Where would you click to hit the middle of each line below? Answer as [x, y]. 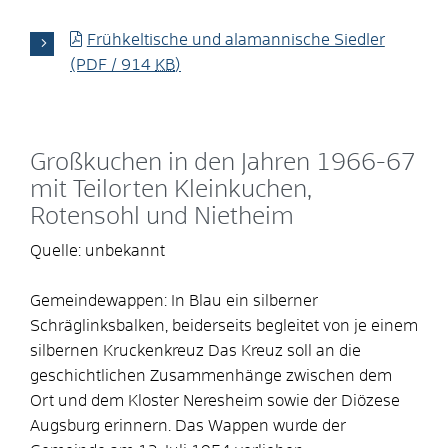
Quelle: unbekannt [97, 250]
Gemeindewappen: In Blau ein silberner [174, 300]
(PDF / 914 [112, 64]
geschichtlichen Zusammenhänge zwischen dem [211, 375]
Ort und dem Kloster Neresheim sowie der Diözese [215, 400]
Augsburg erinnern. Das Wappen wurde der [188, 425]
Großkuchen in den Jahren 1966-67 [223, 162]
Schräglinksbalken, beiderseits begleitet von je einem [224, 325]
